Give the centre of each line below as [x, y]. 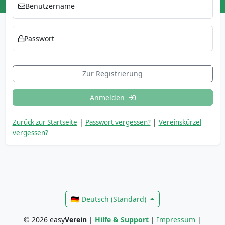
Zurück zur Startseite [45, 122]
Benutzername [50, 6]
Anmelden [109, 98]
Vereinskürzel [180, 122]
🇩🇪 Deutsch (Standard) [110, 199]
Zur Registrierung [113, 74]
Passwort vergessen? [118, 122]
